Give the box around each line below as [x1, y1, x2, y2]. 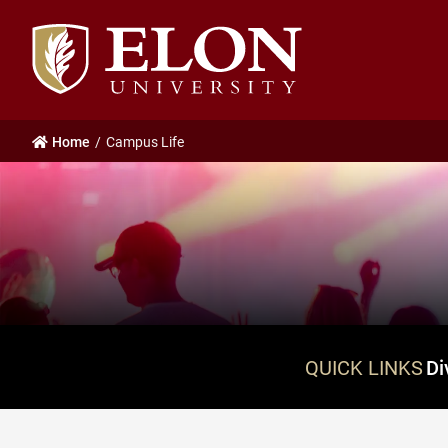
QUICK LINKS [304, 354, 423, 381]
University [31, 47, 100, 68]
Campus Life [106, 131, 184, 151]
